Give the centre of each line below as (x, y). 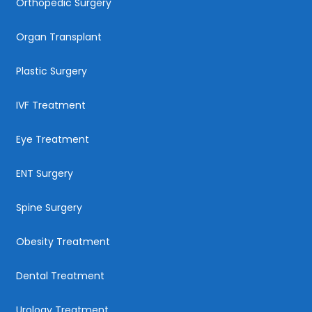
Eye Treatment (53, 139)
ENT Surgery (45, 173)
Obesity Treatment (63, 241)
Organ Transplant (59, 37)
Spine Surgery (49, 207)
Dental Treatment (60, 275)
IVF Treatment (51, 105)
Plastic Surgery (52, 71)
